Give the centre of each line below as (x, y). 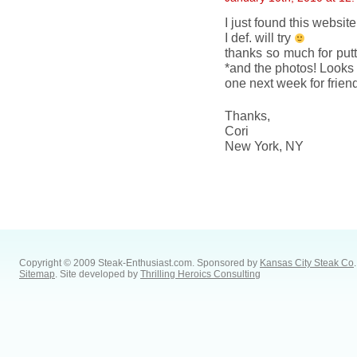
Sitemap (37, 274)
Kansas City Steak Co (307, 263)
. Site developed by (98, 274)
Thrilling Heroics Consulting (200, 274)
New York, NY (264, 146)
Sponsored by (228, 263)
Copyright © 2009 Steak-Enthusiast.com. (108, 263)
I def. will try (259, 37)
